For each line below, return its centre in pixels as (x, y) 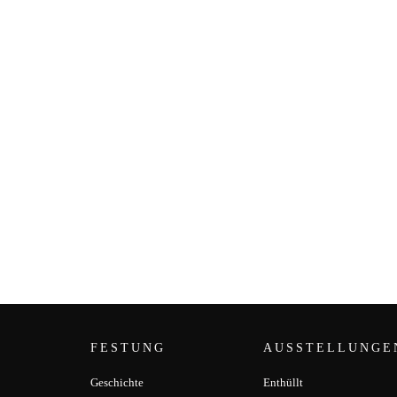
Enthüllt (283, 382)
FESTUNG (128, 348)
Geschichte (117, 382)
